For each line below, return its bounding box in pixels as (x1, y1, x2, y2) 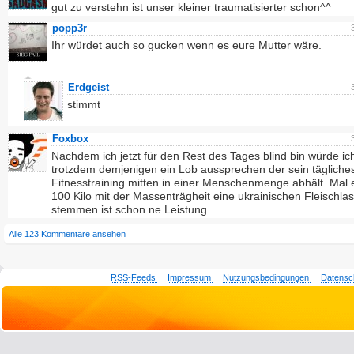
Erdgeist (68, 81, 109, 93)
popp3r (52, 22, 87, 34)
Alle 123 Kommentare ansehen (9, 229, 126, 239)
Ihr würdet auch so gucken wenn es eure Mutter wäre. (51, 39, 322, 51)
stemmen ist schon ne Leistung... (51, 203, 217, 216)
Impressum (168, 273, 212, 282)
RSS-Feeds (111, 273, 156, 282)
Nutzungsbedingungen (223, 273, 310, 282)
